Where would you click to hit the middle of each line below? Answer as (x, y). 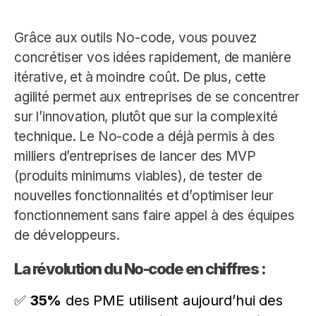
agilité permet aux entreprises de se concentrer (157, 97)
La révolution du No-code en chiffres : (140, 268)
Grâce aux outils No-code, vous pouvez (136, 37)
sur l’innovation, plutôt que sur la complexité (146, 116)
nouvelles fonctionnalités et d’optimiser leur (144, 195)
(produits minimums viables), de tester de (138, 176)
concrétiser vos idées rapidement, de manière (153, 57)
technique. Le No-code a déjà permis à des (145, 136)
